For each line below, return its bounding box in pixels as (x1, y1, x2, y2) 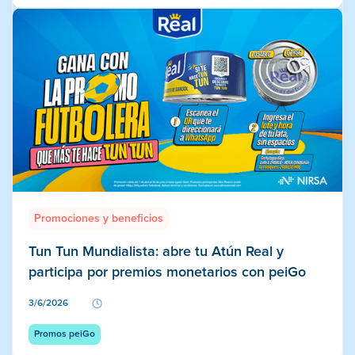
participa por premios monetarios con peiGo (29, 265, 306, 280)
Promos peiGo (34, 329, 95, 339)
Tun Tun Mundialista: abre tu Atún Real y (29, 244, 284, 259)
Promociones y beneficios (34, 212, 163, 224)
